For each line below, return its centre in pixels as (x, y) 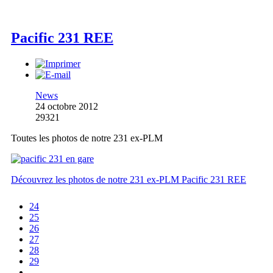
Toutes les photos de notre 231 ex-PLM (87, 138)
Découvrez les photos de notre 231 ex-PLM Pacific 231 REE (129, 180)
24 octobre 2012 (67, 107)
